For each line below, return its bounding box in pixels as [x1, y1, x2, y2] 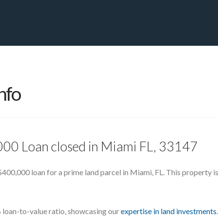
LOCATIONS [101, 57, 134, 65]
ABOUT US [153, 57, 182, 65]
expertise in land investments [121, 206, 217, 216]
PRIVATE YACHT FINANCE [19, 57, 87, 65]
